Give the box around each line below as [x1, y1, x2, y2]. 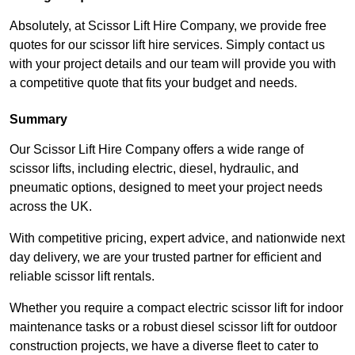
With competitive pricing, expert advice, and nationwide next [10, 231, 345, 246]
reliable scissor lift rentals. [10, 269, 155, 284]
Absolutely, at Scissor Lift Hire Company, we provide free [10, 19, 326, 33]
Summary [10, 113, 67, 127]
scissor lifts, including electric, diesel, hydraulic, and [10, 162, 299, 176]
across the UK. [10, 200, 92, 214]
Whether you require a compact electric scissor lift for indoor [10, 301, 343, 315]
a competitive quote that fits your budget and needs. [10, 76, 297, 90]
